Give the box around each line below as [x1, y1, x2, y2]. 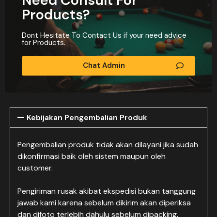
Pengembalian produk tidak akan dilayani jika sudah [17, 139, 198, 150]
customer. [17, 163, 53, 173]
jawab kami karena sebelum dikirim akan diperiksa [17, 198, 191, 208]
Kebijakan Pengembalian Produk [27, 112, 148, 123]
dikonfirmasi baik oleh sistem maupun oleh [17, 151, 166, 161]
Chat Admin [82, 61, 125, 70]
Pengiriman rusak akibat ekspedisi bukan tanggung [17, 186, 196, 196]
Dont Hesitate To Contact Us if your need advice [22, 31, 186, 40]
